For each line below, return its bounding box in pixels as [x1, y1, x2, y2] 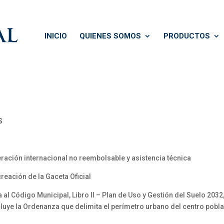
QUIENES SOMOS [79, 31, 141, 40]
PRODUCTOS [163, 31, 210, 40]
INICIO [44, 31, 67, 40]
